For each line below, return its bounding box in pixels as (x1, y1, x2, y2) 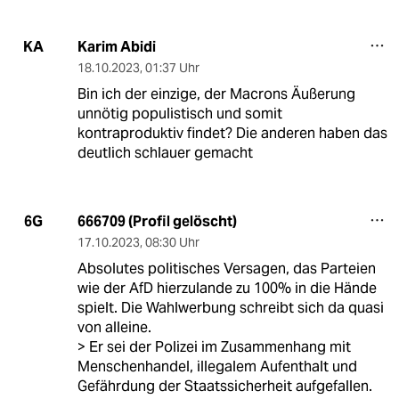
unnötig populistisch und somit (77, 103, 282, 123)
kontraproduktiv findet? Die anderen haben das (77, 123, 387, 142)
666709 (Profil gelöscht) (77, 211, 237, 231)
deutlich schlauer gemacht (77, 142, 253, 162)
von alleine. (77, 317, 151, 337)
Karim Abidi (77, 37, 156, 56)
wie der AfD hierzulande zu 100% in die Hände (77, 278, 377, 297)
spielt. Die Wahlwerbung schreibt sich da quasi (77, 297, 384, 317)
